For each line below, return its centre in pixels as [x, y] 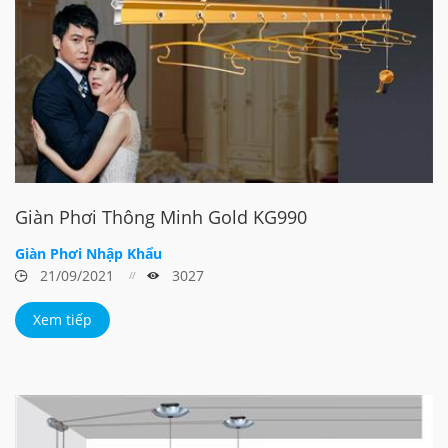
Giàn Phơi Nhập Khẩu [88, 253]
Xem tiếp [62, 319]
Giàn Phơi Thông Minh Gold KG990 [161, 216]
